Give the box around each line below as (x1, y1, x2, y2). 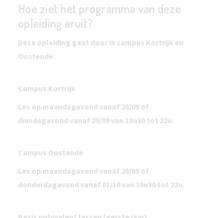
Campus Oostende (18, 147, 83, 157)
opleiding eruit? (18, 16, 93, 31)
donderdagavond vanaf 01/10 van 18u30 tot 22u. (18, 180, 184, 189)
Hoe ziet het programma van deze (18, 1, 182, 16)
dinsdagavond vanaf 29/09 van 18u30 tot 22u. (18, 115, 174, 125)
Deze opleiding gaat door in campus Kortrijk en (18, 37, 183, 47)
